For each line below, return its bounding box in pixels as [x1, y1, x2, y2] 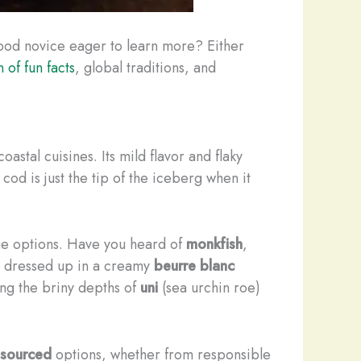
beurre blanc [154, 255, 234, 277]
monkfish [186, 234, 243, 255]
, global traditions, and [75, 56, 216, 78]
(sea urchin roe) [158, 277, 260, 299]
